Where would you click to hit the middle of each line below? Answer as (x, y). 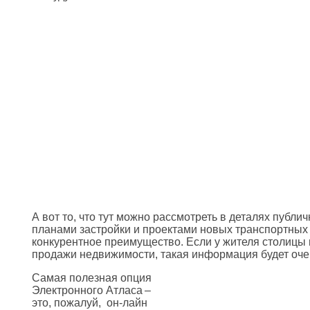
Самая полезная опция (92, 277)
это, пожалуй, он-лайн (90, 302)
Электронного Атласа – (92, 290)
